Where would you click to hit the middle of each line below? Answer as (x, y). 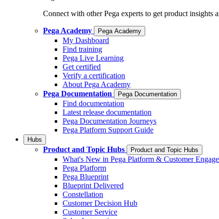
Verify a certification (94, 76)
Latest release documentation (107, 112)
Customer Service (90, 212)
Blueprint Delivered (93, 186)
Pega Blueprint (86, 177)
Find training (82, 49)
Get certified (82, 67)
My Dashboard (86, 40)
